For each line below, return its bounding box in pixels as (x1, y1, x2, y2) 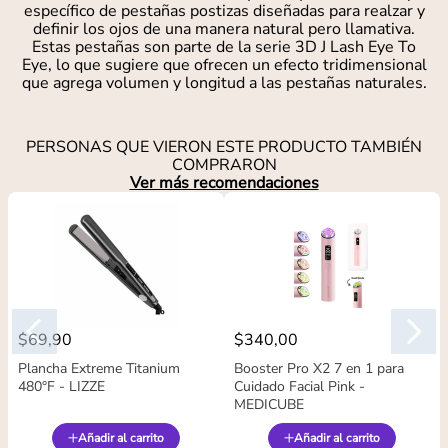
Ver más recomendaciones (129, 172, 319, 195)
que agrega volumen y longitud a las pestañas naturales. (21, 72, 427, 95)
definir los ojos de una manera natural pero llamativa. (33, 18, 415, 41)
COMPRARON (171, 154, 277, 177)
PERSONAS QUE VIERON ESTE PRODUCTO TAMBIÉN (26, 136, 422, 159)
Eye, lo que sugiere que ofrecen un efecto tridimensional (21, 54, 427, 77)
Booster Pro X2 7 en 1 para (234, 359, 404, 379)
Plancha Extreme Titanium (18, 359, 180, 379)
